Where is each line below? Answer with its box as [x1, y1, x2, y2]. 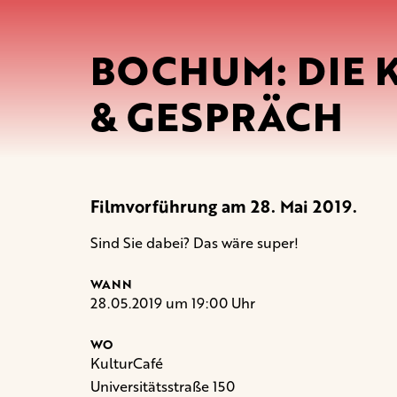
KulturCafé [90, 352, 163, 374]
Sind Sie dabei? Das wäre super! [90, 231, 299, 253]
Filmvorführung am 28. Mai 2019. [90, 192, 357, 219]
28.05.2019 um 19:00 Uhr [90, 292, 255, 314]
